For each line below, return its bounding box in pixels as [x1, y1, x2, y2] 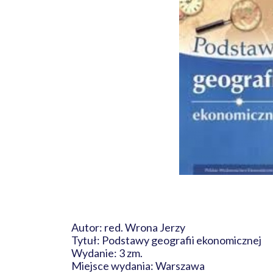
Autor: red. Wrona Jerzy [71, 221, 185, 234]
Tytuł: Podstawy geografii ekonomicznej [71, 233, 261, 247]
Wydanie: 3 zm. [71, 246, 143, 260]
